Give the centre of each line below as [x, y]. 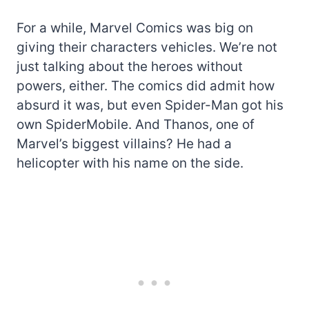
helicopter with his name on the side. [130, 163]
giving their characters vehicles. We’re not [147, 47]
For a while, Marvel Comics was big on [135, 28]
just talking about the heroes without [130, 66]
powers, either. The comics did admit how [146, 86]
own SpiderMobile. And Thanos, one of [136, 124]
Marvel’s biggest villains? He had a [124, 143]
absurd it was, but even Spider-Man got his [150, 105]
